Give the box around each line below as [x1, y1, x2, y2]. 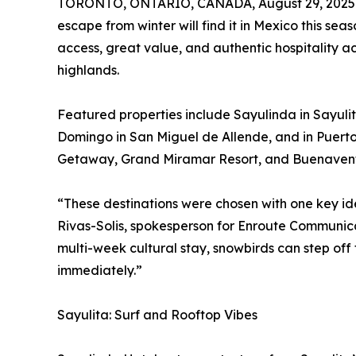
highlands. [57, 62, 119, 79]
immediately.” [57, 262, 142, 279]
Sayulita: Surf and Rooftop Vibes [57, 307, 257, 323]
